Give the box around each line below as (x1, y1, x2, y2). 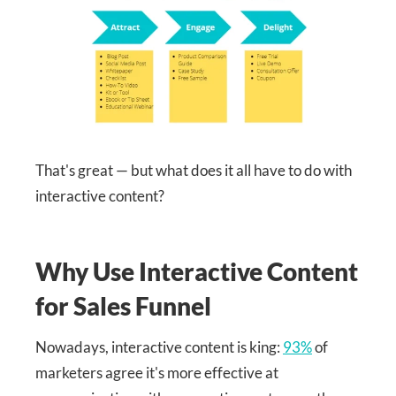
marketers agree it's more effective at (35, 363, 278, 383)
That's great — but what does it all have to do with (35, 161, 352, 180)
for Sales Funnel (35, 291, 211, 322)
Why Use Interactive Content (35, 256, 358, 287)
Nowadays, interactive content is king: (35, 338, 283, 357)
